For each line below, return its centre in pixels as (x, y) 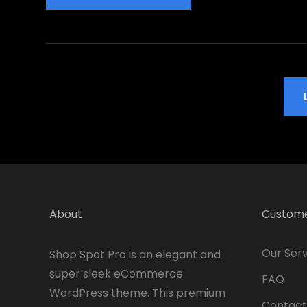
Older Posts (88, 158)
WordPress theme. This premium (137, 293)
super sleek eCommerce (116, 273)
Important (202, 66)
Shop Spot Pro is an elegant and (135, 254)
